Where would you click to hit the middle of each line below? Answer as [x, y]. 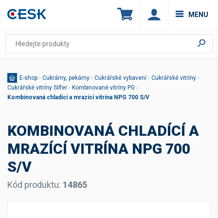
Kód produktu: [35, 185]
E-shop [28, 78]
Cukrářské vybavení [120, 78]
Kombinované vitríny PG [103, 88]
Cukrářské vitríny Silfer [37, 88]
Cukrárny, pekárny [66, 78]
